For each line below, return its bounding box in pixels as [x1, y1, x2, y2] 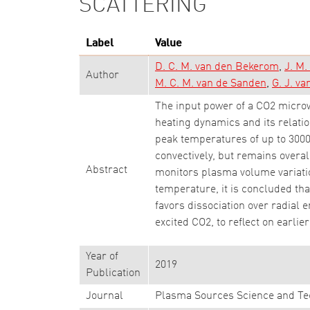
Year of [86, 251, 118, 262]
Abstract [86, 165, 127, 176]
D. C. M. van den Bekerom [155, 62, 279, 73]
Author [86, 70, 119, 81]
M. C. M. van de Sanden [155, 78, 266, 89]
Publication [86, 268, 140, 279]
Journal [86, 291, 123, 302]
